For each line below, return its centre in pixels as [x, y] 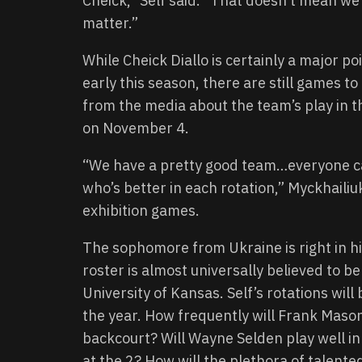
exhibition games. [141, 210]
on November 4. [136, 128]
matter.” [110, 23]
